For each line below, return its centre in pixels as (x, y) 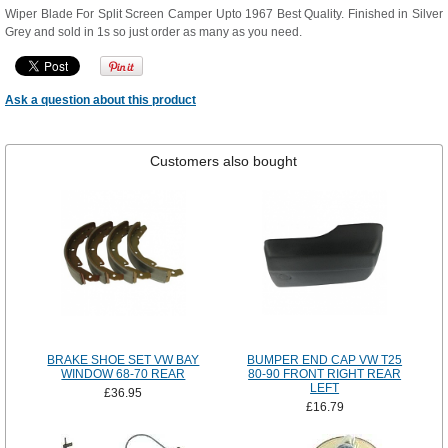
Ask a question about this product (100, 100)
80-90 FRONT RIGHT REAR (325, 374)
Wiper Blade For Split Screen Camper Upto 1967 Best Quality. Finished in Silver (224, 14)
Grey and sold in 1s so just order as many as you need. (153, 32)
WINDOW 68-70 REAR (123, 374)
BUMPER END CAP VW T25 (325, 360)
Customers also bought (224, 161)
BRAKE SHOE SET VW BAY (123, 360)
